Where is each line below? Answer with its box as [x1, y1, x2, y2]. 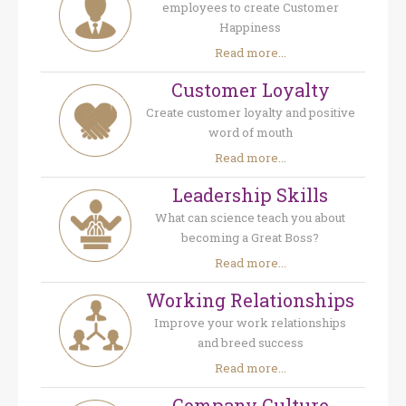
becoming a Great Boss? [181, 229, 319, 246]
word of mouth [208, 124, 293, 141]
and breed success [197, 334, 304, 352]
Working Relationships [146, 288, 354, 313]
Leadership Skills [172, 183, 328, 208]
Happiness [219, 19, 281, 36]
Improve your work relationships [154, 314, 346, 332]
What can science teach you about [155, 209, 345, 227]
